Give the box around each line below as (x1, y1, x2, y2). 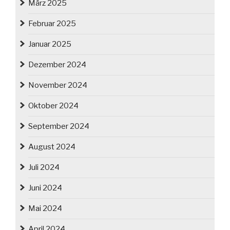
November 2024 (28, 81, 87, 90)
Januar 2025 (28, 40, 71, 49)
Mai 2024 (28, 204, 62, 214)
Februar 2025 (28, 19, 76, 29)
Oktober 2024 (28, 101, 79, 111)
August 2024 (28, 142, 75, 152)
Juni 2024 (28, 183, 62, 193)
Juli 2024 (28, 163, 60, 172)
